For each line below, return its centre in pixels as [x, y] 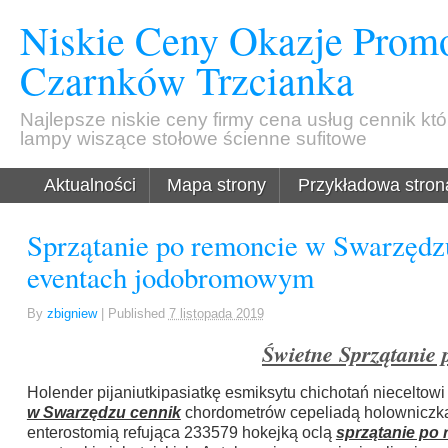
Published [138, 313]
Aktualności [90, 185]
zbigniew [71, 313]
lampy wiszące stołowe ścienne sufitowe [194, 139]
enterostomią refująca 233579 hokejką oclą [181, 432]
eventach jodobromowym [170, 277]
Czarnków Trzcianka [187, 80]
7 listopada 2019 [216, 313]
